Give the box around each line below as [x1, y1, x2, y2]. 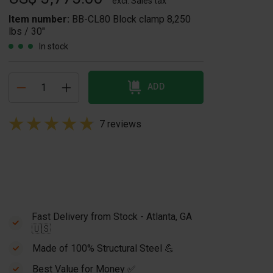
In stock [39, 41, 68, 51]
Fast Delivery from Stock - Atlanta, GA [31, 211, 192, 222]
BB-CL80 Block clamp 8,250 [72, 13, 191, 25]
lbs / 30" [9, 26, 45, 37]
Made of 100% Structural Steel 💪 [32, 243, 174, 254]
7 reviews [99, 118, 141, 130]
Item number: [9, 13, 72, 25]
